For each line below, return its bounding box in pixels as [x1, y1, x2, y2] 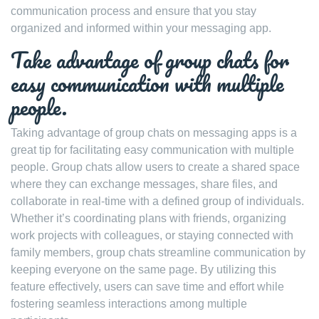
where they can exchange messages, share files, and [11, 177, 278, 190]
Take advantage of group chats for [11, 42, 289, 78]
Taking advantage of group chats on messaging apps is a [11, 126, 297, 139]
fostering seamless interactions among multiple [11, 297, 247, 310]
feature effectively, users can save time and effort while [11, 280, 284, 293]
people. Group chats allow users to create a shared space [11, 160, 300, 173]
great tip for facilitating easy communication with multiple [11, 143, 294, 156]
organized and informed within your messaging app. [11, 21, 271, 34]
